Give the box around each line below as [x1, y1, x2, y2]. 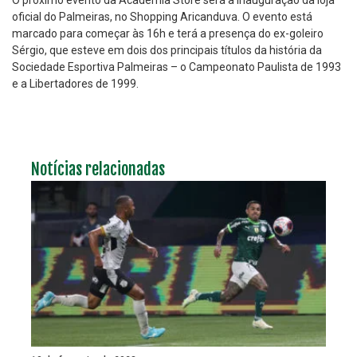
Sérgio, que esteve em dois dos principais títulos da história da [12, 44, 322, 57]
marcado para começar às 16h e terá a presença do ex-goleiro [12, 27, 324, 40]
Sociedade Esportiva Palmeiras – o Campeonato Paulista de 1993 [12, 61, 341, 73]
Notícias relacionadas [31, 159, 165, 179]
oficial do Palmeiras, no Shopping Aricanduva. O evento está [12, 10, 312, 23]
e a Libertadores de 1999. [12, 77, 139, 90]
